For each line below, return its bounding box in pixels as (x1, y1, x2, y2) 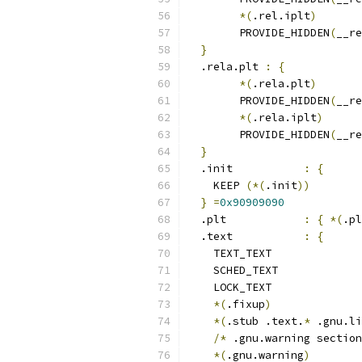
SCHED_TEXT (187, 263, 278, 277)
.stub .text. (226, 314, 304, 328)
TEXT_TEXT (187, 246, 271, 260)
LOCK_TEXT (187, 280, 271, 294)
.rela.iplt (252, 111, 317, 124)
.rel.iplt (252, 9, 310, 23)
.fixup (226, 297, 265, 311)
